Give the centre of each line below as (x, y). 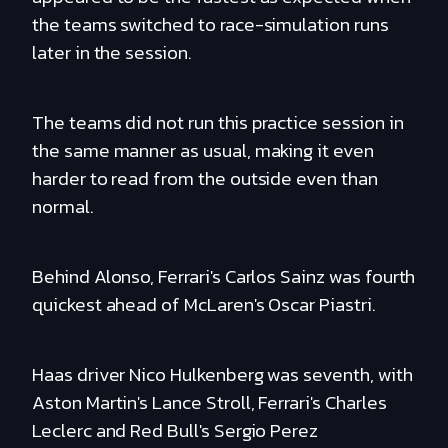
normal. (63, 207)
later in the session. (112, 53)
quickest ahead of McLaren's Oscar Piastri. (204, 305)
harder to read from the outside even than (205, 179)
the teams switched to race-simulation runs (210, 25)
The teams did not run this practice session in (218, 123)
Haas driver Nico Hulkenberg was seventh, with (222, 375)
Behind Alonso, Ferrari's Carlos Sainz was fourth (224, 277)
